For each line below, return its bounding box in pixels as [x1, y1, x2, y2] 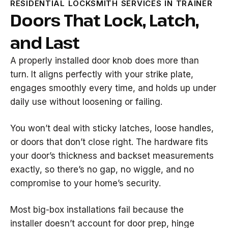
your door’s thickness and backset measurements [10, 151, 214, 161]
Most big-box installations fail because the [10, 205, 184, 215]
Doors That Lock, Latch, [10, 9, 198, 31]
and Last [10, 32, 79, 53]
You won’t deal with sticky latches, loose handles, [10, 123, 214, 133]
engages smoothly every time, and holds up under [10, 83, 216, 93]
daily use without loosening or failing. [10, 97, 162, 107]
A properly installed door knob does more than [10, 55, 199, 66]
